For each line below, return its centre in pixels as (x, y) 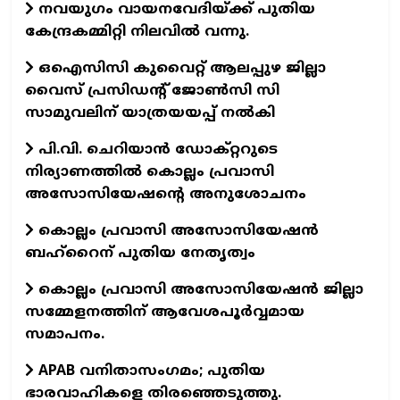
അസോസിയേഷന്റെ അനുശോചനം (166, 194)
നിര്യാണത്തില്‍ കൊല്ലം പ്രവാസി (150, 172)
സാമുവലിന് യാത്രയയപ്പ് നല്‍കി (150, 113)
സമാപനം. (65, 334)
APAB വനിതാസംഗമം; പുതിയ (150, 371)
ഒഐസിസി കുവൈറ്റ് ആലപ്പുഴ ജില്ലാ (180, 68)
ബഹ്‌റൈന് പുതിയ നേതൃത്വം (140, 253)
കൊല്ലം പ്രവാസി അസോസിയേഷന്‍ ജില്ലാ (199, 290)
